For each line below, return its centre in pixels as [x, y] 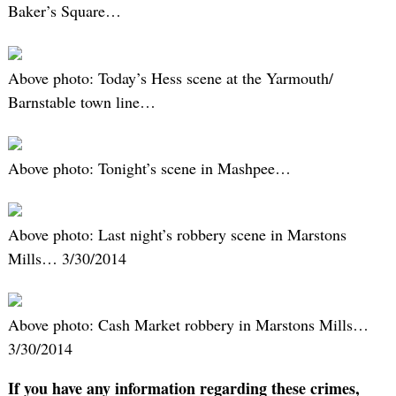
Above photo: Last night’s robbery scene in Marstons [177, 235]
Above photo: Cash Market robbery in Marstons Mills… [188, 325]
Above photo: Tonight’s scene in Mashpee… [149, 168]
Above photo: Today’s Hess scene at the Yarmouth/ [170, 77]
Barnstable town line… [81, 101]
